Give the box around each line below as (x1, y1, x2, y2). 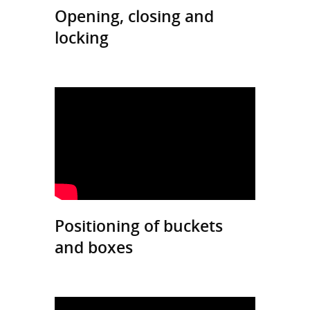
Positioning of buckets (55, 214, 223, 237)
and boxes (55, 235, 137, 258)
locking (55, 26, 109, 49)
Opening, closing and (55, 5, 214, 28)
